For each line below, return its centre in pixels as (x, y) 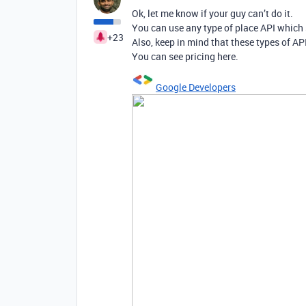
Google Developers (196, 87)
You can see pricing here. (185, 56)
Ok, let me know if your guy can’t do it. (212, 13)
